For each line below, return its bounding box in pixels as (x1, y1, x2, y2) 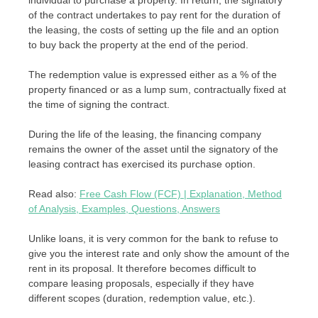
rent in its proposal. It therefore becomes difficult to (28, 262, 256, 274)
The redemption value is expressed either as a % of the (28, 68, 277, 80)
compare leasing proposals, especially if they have (28, 277, 254, 289)
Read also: (28, 187, 79, 199)
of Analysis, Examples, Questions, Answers (28, 202, 220, 214)
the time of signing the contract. (28, 98, 170, 110)
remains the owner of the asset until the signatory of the (28, 143, 278, 155)
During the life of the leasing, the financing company (28, 128, 261, 140)
